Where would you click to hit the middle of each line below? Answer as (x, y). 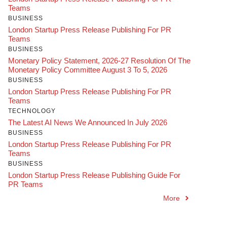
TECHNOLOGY (32, 111)
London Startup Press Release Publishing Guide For (94, 175)
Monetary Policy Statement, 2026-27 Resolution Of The (99, 60)
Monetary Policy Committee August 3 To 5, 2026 (88, 69)
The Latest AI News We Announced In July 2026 (88, 122)
